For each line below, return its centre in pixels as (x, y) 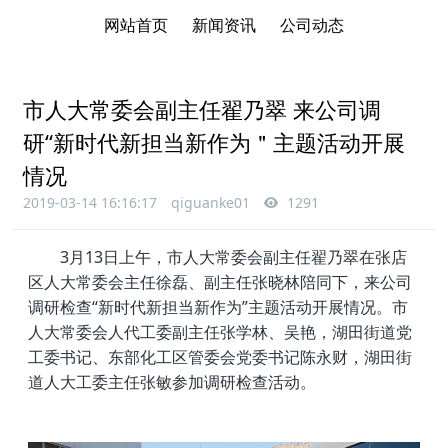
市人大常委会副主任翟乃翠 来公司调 (202, 108)
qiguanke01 (211, 202)
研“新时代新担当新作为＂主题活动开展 (214, 141)
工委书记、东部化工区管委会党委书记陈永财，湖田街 (220, 356)
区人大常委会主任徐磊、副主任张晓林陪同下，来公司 (220, 281)
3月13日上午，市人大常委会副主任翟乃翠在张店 (218, 256)
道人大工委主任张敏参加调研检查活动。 (172, 381)
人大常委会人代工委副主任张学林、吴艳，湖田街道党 (220, 331)
